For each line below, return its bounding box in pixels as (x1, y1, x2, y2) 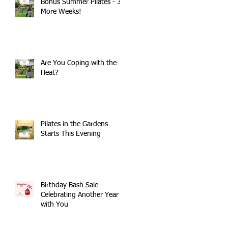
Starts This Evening (41, 130, 101, 137)
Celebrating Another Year (41, 191, 119, 198)
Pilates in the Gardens (41, 121, 108, 128)
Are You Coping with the (41, 60, 117, 67)
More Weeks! (41, 8, 81, 15)
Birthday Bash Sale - (41, 182, 103, 189)
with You (41, 201, 68, 208)
